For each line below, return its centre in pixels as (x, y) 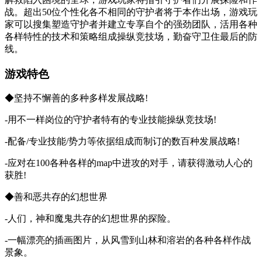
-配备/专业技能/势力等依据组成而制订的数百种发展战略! (122, 142)
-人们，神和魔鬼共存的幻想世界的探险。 (90, 219)
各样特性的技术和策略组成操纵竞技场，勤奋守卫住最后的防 (131, 36)
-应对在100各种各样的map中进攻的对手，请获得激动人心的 (129, 163)
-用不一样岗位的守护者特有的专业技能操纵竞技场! (111, 120)
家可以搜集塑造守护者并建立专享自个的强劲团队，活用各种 (131, 24)
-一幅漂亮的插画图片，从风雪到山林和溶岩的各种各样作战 (128, 240)
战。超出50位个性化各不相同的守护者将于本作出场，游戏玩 (131, 12)
